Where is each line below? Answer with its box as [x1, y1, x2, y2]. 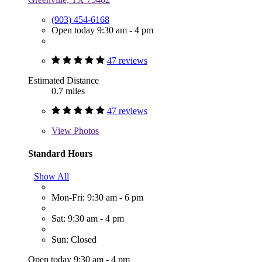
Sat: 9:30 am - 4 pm [51, 213, 124, 224]
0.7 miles [51, 85, 85, 96]
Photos [71, 125, 99, 136]
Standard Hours [28, 148, 92, 158]
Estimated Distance [28, 75, 99, 85]
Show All [34, 171, 69, 182]
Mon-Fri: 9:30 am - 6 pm [51, 192, 143, 203]
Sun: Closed [51, 235, 96, 245]
